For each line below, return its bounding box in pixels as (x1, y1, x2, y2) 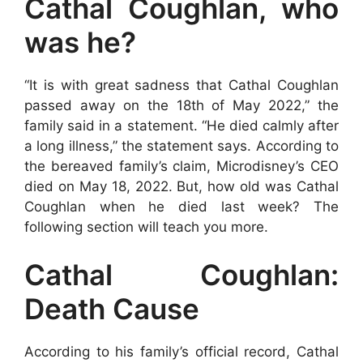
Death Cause (24, 292, 199, 326)
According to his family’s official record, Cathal (24, 344, 339, 360)
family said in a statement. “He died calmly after (24, 117, 339, 134)
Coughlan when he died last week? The (24, 198, 339, 215)
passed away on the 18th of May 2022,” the (24, 96, 339, 113)
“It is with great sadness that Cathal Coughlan (24, 76, 339, 93)
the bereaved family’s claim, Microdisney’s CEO (24, 157, 339, 174)
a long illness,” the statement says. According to (24, 137, 339, 154)
